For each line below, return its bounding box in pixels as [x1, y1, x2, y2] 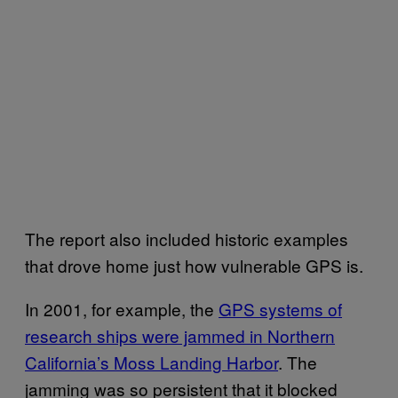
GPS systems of [219, 296, 342, 321]
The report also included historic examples [25, 226, 348, 251]
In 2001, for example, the [25, 296, 219, 321]
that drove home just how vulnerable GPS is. [25, 252, 363, 277]
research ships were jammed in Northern [25, 322, 335, 347]
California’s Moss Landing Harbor [25, 349, 278, 374]
